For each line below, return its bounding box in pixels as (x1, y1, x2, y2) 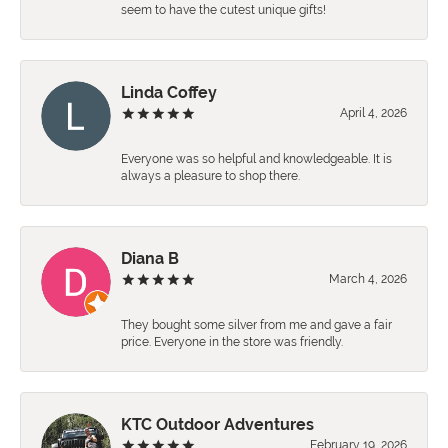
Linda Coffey (121, 83, 217, 103)
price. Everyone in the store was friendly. (121, 335, 343, 350)
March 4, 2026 (329, 272, 407, 287)
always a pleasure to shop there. (121, 169, 300, 184)
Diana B (121, 249, 179, 269)
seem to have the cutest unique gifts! (121, 3, 326, 18)
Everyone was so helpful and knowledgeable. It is (121, 152, 392, 167)
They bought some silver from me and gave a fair (121, 318, 392, 333)
